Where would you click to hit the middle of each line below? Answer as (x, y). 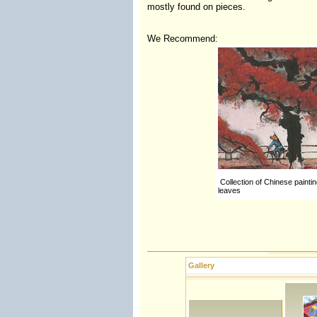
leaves (229, 190)
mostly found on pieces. (196, 7)
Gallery (201, 265)
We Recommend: (182, 39)
